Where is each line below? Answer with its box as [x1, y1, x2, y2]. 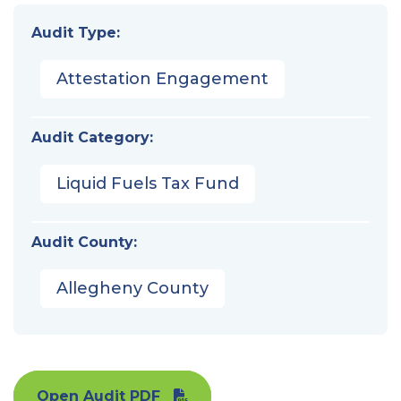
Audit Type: [31, 23, 120, 41]
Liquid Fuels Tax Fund [56, 173, 239, 193]
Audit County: [31, 233, 137, 251]
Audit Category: [31, 128, 153, 146]
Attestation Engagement [56, 68, 269, 89]
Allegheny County [56, 277, 209, 298]
